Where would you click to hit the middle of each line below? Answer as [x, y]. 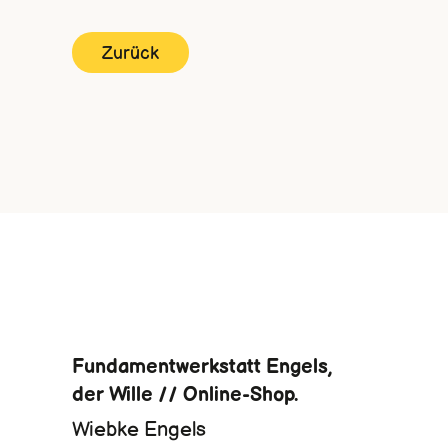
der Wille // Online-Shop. [185, 395]
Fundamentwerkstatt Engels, [202, 367]
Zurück [130, 53]
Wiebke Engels [139, 430]
